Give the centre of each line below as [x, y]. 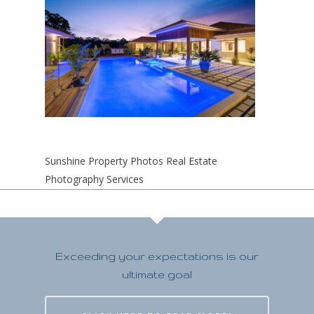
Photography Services [94, 179]
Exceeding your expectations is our [157, 256]
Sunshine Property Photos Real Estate [131, 161]
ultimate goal [157, 274]
